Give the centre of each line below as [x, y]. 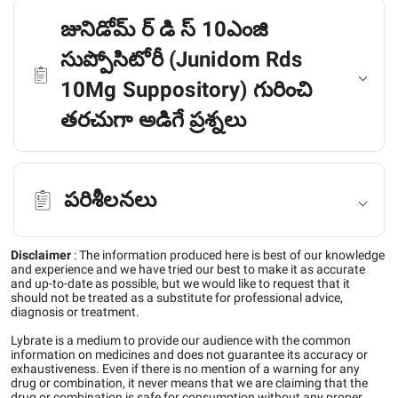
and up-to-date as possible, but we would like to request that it [180, 283]
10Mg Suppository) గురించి [186, 90]
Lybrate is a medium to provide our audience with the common [181, 340]
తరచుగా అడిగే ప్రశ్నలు [153, 120]
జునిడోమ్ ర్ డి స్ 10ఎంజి [165, 29]
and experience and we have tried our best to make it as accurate [188, 269]
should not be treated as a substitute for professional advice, [177, 298]
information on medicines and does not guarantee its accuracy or [189, 354]
